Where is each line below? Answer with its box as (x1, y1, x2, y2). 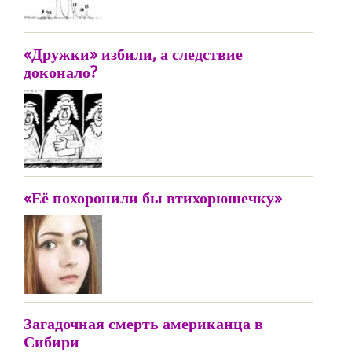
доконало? (24, 61, 97, 82)
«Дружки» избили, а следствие (24, 43, 243, 64)
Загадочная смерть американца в (24, 313, 263, 334)
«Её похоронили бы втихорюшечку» (24, 187, 282, 208)
